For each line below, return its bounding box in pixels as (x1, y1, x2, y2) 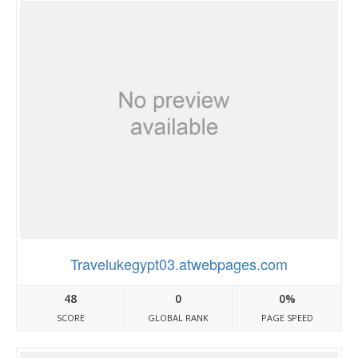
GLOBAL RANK (148, 312, 209, 324)
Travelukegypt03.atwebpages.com (70, 253, 288, 274)
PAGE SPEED (261, 312, 313, 324)
